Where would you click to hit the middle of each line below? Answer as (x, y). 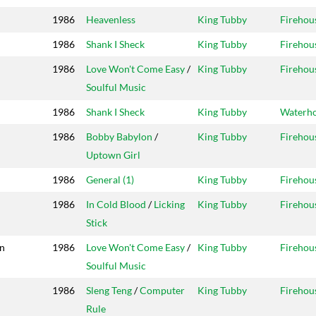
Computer (162, 291)
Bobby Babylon (119, 137)
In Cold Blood (116, 205)
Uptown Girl (113, 155)
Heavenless (111, 20)
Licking (169, 205)
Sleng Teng (109, 291)
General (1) (110, 180)
